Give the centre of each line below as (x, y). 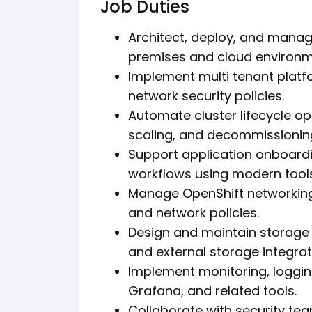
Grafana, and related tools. (212, 291)
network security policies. (206, 96)
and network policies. (194, 213)
